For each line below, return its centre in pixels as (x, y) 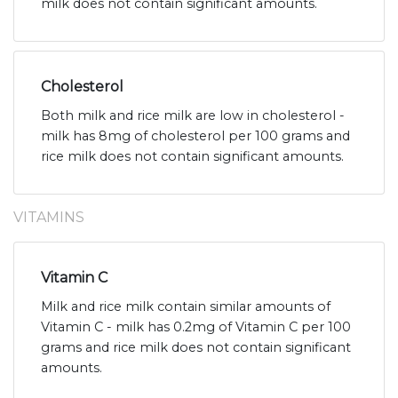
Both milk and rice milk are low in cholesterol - (193, 116)
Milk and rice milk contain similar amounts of (186, 307)
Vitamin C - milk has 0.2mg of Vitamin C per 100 (196, 327)
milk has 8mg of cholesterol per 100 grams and (195, 136)
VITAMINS (49, 218)
